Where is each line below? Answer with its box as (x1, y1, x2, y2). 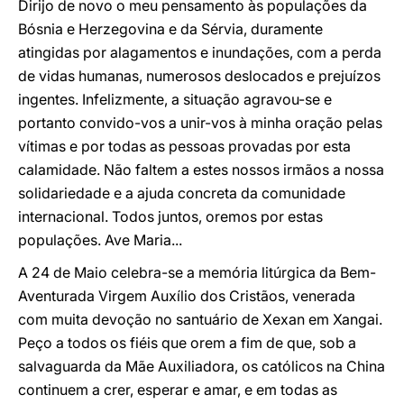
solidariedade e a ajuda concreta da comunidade (18, 184, 345, 202)
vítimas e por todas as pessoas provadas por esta (18, 137, 351, 155)
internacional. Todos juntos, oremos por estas (18, 207, 323, 225)
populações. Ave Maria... (18, 231, 182, 249)
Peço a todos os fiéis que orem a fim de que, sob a (18, 334, 356, 352)
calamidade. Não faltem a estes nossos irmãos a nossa (18, 161, 384, 179)
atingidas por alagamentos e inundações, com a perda (18, 43, 381, 61)
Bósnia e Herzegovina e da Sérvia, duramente (18, 20, 323, 38)
